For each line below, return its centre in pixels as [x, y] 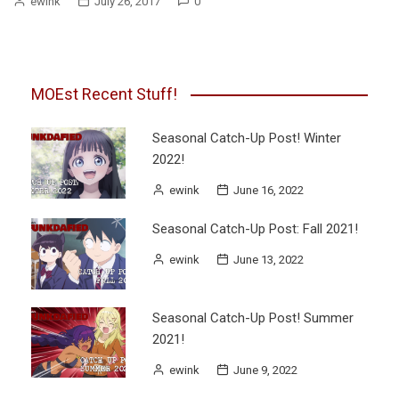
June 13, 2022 [268, 260]
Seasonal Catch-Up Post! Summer [252, 318]
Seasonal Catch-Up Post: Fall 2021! [255, 229]
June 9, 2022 [265, 370]
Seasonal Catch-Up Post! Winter [246, 138]
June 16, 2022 [268, 191]
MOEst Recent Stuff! [104, 94]
